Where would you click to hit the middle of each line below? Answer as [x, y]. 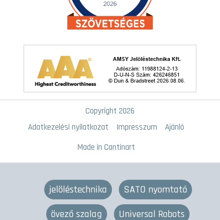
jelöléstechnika [78, 189]
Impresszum [137, 127]
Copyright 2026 [110, 111]
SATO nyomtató [155, 189]
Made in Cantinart [106, 147]
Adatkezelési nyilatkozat [68, 127]
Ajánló [175, 127]
